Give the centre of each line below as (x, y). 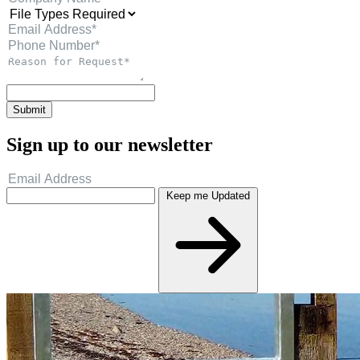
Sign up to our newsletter (110, 144)
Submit (29, 109)
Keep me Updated (208, 196)
